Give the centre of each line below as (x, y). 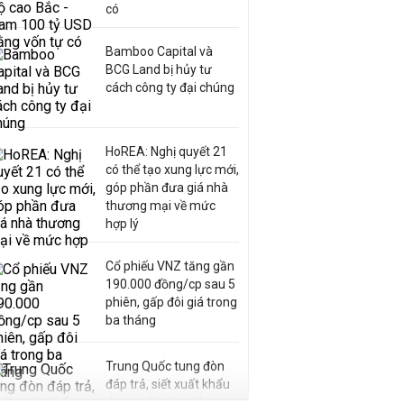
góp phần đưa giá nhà (167, 188)
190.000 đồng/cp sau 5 (170, 284)
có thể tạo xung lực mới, (172, 170)
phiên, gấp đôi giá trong (171, 302)
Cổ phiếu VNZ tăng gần (170, 266)
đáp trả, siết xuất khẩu (168, 384)
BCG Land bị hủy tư (159, 69)
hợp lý (122, 224)
